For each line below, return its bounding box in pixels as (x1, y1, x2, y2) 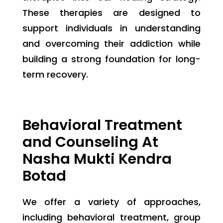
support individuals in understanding (22, 21, 201, 34)
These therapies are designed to (22, 6, 201, 19)
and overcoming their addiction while (22, 37, 201, 50)
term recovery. (22, 68, 88, 81)
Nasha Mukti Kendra (22, 148, 172, 169)
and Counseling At (22, 131, 158, 152)
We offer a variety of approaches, (22, 195, 201, 208)
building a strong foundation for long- (22, 52, 201, 65)
